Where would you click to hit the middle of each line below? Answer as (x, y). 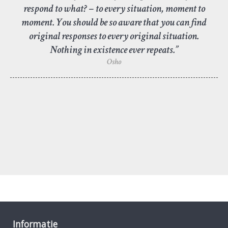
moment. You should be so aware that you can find (114, 22)
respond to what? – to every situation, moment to (114, 8)
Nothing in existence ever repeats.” (114, 49)
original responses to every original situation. (114, 36)
